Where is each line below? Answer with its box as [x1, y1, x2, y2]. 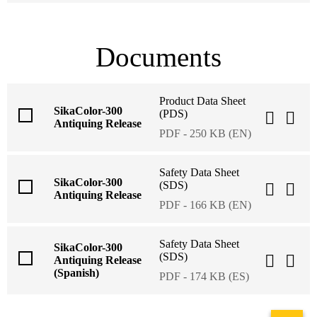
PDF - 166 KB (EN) [159, 198, 251, 211]
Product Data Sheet [159, 94, 246, 107]
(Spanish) [54, 266, 99, 279]
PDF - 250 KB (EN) [159, 127, 251, 139]
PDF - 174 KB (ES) [159, 270, 249, 282]
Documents [96, 41, 221, 72]
